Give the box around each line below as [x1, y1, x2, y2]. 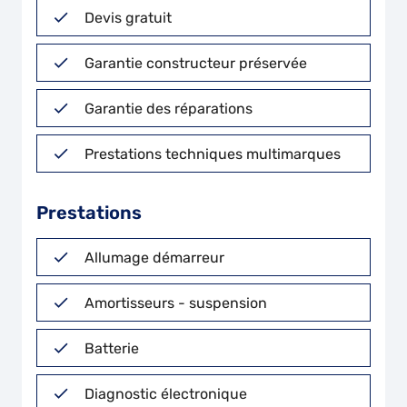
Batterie [84, 339, 139, 357]
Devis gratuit [84, 8, 172, 26]
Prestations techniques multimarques [84, 144, 341, 163]
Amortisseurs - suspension [84, 293, 267, 312]
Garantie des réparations [84, 99, 253, 117]
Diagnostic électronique [84, 384, 247, 402]
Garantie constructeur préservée [84, 54, 307, 72]
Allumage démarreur [84, 248, 224, 266]
